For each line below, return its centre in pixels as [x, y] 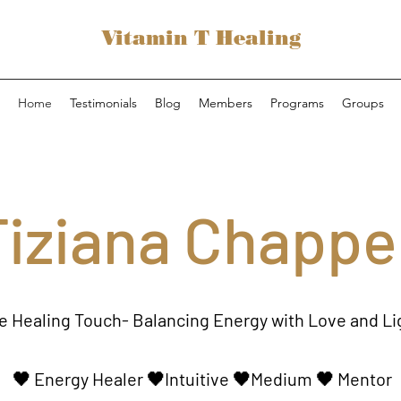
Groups [363, 103]
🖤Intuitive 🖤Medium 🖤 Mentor [268, 379]
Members [225, 103]
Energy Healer [87, 379]
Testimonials [103, 103]
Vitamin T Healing [200, 38]
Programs [297, 103]
